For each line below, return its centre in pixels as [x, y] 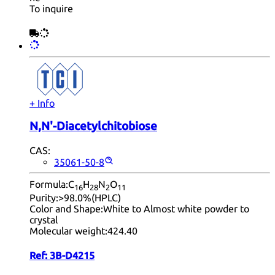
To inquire [51, 8]
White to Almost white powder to [176, 209]
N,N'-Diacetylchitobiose [93, 126]
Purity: [44, 198]
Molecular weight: [68, 231]
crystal [44, 220]
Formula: [49, 184]
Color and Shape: [66, 209]
